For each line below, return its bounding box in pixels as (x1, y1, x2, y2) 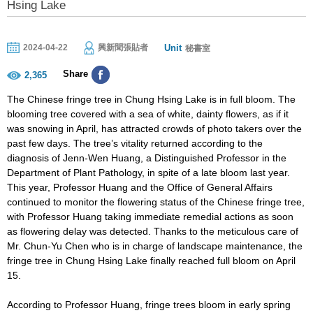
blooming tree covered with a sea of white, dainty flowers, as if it (7, 108, 289, 119)
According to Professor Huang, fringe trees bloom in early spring (7, 298, 291, 310)
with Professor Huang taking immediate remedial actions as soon (7, 210, 293, 222)
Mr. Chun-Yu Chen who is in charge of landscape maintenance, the (7, 240, 303, 252)
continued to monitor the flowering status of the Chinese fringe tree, (7, 196, 305, 208)
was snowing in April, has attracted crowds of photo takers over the (7, 122, 302, 134)
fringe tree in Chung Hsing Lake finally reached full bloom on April (7, 254, 296, 266)
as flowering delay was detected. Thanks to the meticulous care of (7, 225, 298, 237)
